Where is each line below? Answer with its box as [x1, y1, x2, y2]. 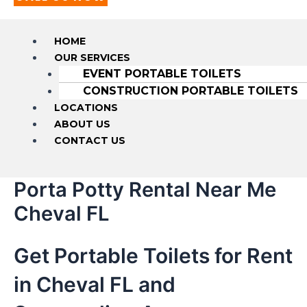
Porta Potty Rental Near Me [14, 177, 276, 201]
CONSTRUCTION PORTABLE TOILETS [82, 84, 298, 97]
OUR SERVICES [53, 51, 130, 64]
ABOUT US [53, 117, 110, 130]
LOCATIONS [53, 101, 118, 114]
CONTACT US [53, 134, 125, 147]
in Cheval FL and [14, 271, 175, 297]
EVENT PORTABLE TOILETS [82, 66, 241, 80]
